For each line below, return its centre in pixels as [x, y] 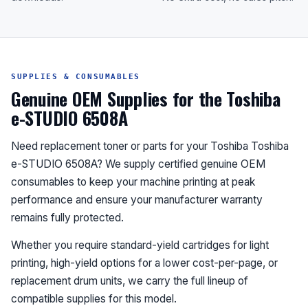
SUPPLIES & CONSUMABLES [76, 77]
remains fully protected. [67, 218]
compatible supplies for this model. [94, 299]
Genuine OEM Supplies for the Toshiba [146, 99]
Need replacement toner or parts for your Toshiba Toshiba [150, 146]
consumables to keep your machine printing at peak [133, 182]
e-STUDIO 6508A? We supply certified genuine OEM [138, 164]
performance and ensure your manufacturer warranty [137, 200]
